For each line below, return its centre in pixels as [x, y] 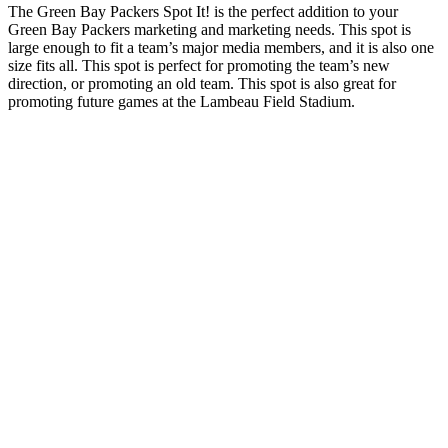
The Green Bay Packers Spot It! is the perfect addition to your [203, 12]
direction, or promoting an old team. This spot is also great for [202, 84]
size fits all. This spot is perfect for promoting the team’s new [199, 66]
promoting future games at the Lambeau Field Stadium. [181, 102]
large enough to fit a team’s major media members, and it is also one [221, 48]
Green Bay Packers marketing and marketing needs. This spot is [209, 30]
